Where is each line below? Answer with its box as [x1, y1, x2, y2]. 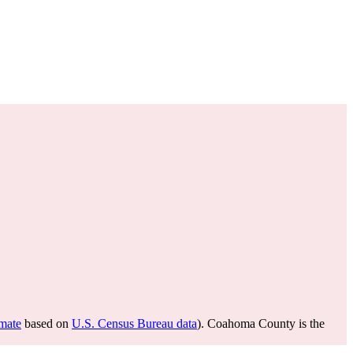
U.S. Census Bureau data [72, 317, 197, 330]
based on [21, 317, 72, 330]
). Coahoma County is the [197, 317, 325, 330]
